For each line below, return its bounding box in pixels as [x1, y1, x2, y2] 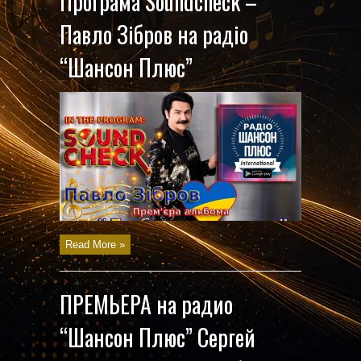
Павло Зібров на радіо [60, 18, 248, 51]
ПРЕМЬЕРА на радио [60, 288, 233, 321]
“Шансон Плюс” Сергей [60, 321, 255, 354]
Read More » [65, 239, 125, 251]
